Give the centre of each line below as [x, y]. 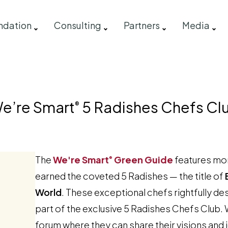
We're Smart [81, 160]
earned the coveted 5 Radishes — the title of [130, 176]
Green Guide [142, 160]
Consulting [77, 25]
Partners [141, 25]
